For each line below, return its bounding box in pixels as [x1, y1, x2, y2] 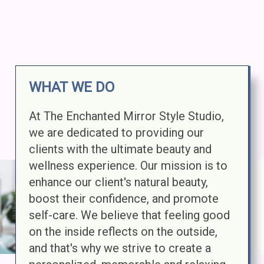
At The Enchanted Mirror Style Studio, [29, 109, 224, 124]
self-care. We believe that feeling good [29, 208, 230, 223]
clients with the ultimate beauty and [29, 142, 212, 157]
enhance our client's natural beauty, [29, 175, 208, 190]
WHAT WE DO [29, 79, 114, 96]
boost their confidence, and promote [29, 192, 219, 206]
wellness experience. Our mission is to [29, 159, 227, 173]
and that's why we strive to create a [29, 241, 211, 256]
